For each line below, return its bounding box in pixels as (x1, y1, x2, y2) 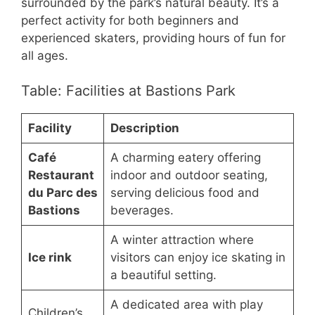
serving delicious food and (110, 186, 259, 200)
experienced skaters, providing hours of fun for (21, 30, 285, 45)
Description (110, 121, 179, 136)
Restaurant (27, 168, 94, 183)
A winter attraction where (110, 233, 254, 247)
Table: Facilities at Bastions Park (21, 82, 236, 100)
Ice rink (27, 250, 72, 265)
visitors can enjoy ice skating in (110, 250, 285, 265)
